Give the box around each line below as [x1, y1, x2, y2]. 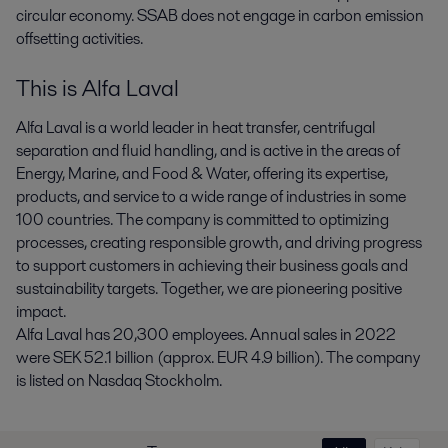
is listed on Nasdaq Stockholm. [16, 368, 222, 392]
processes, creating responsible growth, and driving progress [16, 230, 422, 254]
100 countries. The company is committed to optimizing [16, 207, 389, 231]
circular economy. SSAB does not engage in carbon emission [16, 4, 424, 28]
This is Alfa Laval [16, 72, 179, 105]
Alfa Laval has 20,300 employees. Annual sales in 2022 [16, 322, 396, 346]
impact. [16, 299, 66, 323]
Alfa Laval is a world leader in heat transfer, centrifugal [16, 115, 375, 139]
